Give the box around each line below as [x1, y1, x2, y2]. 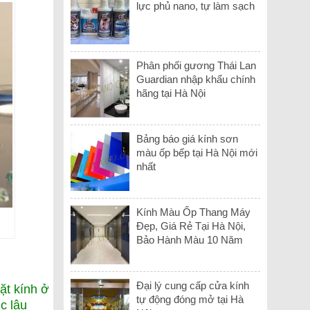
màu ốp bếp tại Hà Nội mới [136, 146, 258, 158]
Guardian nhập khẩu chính [136, 73, 256, 85]
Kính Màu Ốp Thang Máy [136, 206, 251, 218]
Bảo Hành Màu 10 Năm [136, 233, 244, 246]
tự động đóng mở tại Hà [136, 293, 244, 305]
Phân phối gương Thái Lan [136, 59, 257, 71]
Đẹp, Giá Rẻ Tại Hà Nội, [136, 219, 246, 232]
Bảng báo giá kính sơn [136, 132, 239, 145]
